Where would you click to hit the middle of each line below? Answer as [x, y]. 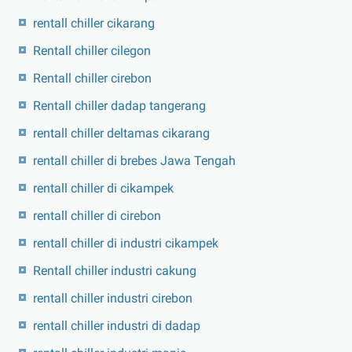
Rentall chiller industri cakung [115, 271]
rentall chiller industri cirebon [113, 299]
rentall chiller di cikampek [103, 189]
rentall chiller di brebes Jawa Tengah [134, 161]
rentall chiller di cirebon [97, 216]
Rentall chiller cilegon [92, 51]
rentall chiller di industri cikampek [126, 244]
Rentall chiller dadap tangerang [119, 106]
